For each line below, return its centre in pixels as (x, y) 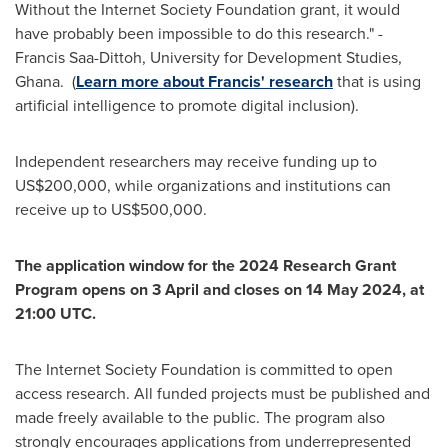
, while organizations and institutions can (249, 185)
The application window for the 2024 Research (185, 265)
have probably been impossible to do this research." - (199, 33)
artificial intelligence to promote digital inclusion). (187, 105)
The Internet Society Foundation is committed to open (204, 369)
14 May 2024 (354, 289)
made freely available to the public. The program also (200, 417)
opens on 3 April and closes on (192, 289)
